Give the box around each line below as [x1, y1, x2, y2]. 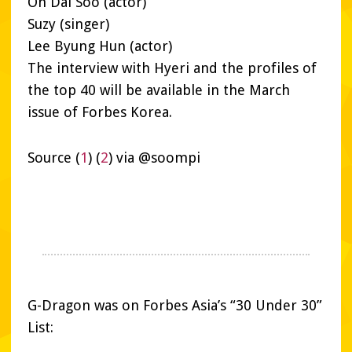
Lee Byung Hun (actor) [27, 38, 172, 55]
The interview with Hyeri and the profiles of [27, 60, 317, 77]
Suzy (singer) [27, 16, 109, 33]
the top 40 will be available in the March [27, 82, 290, 99]
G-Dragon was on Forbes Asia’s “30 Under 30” [27, 297, 322, 314]
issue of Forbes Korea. [27, 104, 172, 121]
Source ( [27, 149, 80, 167]
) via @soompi [108, 149, 200, 167]
